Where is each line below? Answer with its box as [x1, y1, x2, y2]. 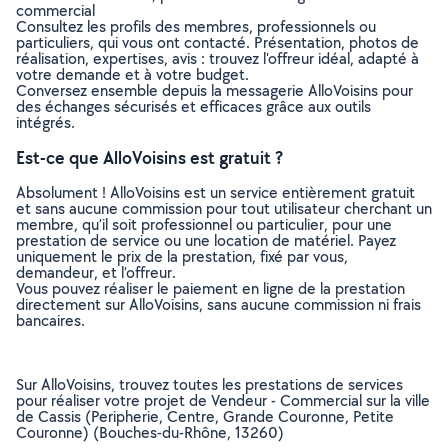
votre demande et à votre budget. [16, 64, 249, 85]
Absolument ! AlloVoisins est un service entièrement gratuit [16, 182, 415, 203]
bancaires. [16, 310, 85, 331]
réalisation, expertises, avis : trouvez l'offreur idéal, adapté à [16, 48, 419, 69]
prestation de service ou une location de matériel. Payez [16, 230, 396, 251]
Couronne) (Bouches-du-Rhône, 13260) [16, 422, 284, 443]
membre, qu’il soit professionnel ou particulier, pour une [16, 214, 392, 235]
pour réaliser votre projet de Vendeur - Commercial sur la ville [16, 390, 430, 411]
